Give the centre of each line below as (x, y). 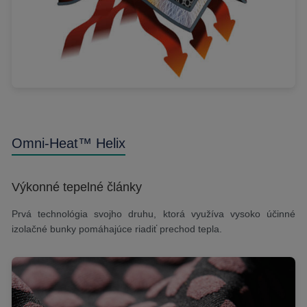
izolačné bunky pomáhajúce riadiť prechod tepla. (116, 229)
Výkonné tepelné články (76, 187)
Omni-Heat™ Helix (68, 144)
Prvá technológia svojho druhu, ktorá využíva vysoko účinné (153, 213)
